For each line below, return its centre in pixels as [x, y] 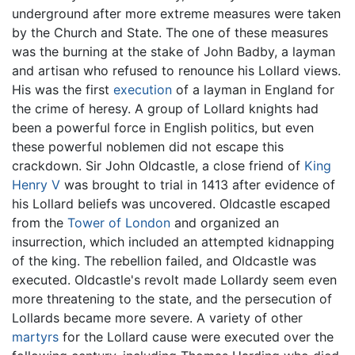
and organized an [225, 223]
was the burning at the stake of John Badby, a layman [174, 52]
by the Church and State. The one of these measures [170, 33]
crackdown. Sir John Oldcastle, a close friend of [158, 166]
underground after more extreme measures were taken [176, 14]
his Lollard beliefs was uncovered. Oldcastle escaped [171, 204]
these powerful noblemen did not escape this [148, 147]
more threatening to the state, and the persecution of [172, 299]
